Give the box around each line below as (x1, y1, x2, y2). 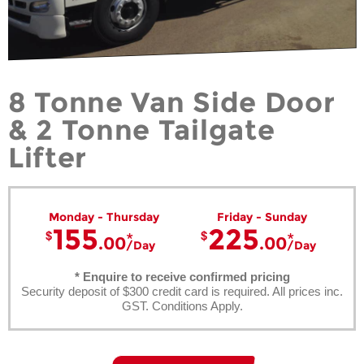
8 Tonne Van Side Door (8, 84, 336, 119)
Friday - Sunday (216, 209, 307, 224)
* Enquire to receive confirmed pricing (74, 269, 290, 284)
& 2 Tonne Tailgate (8, 112, 275, 147)
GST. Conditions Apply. (121, 298, 243, 313)
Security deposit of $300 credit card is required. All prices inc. (21, 284, 343, 298)
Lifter (8, 140, 88, 175)
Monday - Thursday (48, 209, 159, 224)
